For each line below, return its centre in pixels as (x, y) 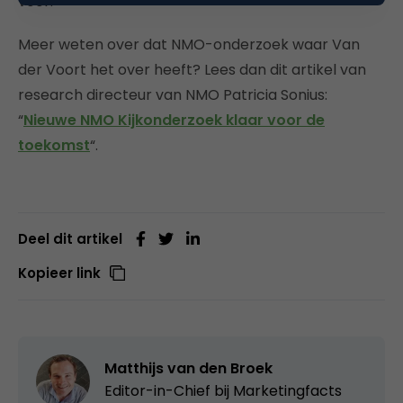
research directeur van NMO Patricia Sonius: (173, 95)
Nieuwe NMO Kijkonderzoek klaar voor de (174, 121)
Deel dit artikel (70, 239)
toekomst (54, 146)
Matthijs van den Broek (188, 369)
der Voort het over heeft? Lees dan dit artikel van (192, 70)
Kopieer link (59, 273)
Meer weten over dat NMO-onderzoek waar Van (189, 45)
